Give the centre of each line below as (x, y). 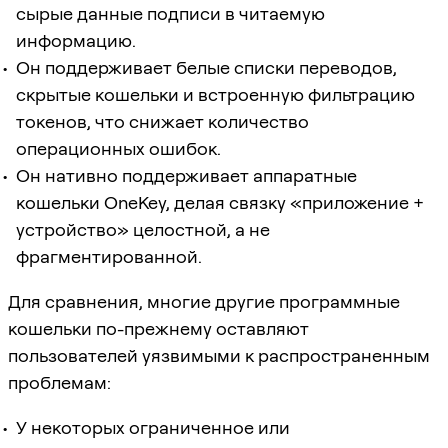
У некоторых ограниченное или (153, 427)
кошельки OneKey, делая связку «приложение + (220, 202)
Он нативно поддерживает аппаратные (186, 175)
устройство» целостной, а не (143, 229)
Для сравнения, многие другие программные (204, 301)
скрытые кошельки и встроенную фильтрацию (215, 94)
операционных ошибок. (118, 148)
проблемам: (59, 382)
